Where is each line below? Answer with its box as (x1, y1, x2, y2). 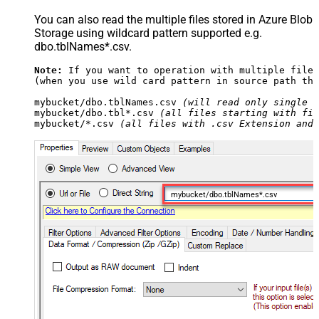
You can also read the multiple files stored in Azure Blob (34, 13, 313, 27)
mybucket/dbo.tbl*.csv (34, 108, 159, 119)
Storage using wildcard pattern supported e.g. (34, 26, 262, 41)
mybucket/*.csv (34, 118, 120, 130)
